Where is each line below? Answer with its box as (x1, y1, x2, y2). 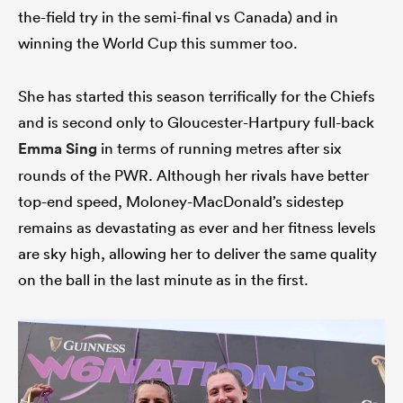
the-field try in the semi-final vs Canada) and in (18, 7, 338, 27)
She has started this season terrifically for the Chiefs (18, 86, 375, 106)
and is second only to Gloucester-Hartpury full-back (18, 112, 374, 132)
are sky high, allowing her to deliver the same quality (18, 244, 377, 264)
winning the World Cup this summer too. (18, 33, 298, 53)
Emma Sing (18, 139, 97, 159)
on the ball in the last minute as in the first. (18, 270, 309, 290)
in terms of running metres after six (97, 139, 341, 158)
